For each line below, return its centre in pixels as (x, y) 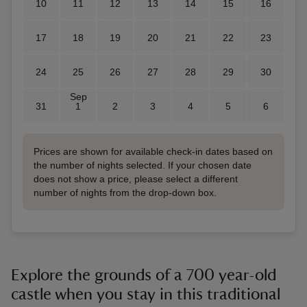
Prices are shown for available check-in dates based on (153, 151)
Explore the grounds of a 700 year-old (144, 275)
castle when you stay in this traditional (146, 295)
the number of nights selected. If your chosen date (143, 165)
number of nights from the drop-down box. (125, 193)
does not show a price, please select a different (136, 179)
